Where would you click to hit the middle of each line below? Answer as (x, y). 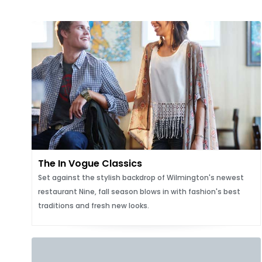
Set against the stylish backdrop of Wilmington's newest (141, 177)
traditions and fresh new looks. (93, 206)
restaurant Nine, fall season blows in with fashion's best (139, 192)
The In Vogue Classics (90, 163)
